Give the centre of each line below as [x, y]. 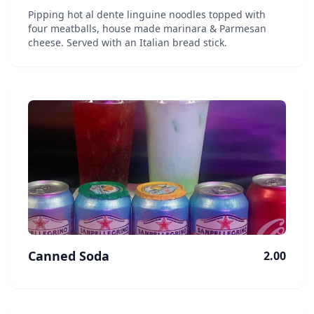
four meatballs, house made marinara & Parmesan [147, 28]
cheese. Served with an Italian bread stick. [128, 42]
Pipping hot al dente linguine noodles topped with [147, 14]
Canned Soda [69, 256]
